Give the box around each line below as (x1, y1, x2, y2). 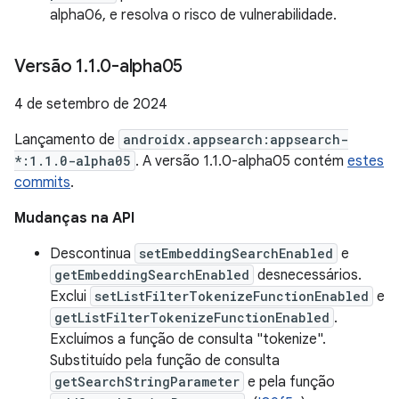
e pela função (244, 373, 335, 391)
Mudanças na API (14, 209, 134, 227)
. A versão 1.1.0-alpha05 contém (135, 152, 347, 170)
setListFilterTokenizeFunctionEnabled (94, 288, 369, 305)
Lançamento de (14, 131, 118, 149)
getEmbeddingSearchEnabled (54, 266, 249, 283)
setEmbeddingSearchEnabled (139, 245, 333, 262)
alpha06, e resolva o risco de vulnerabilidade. (50, 6, 337, 24)
